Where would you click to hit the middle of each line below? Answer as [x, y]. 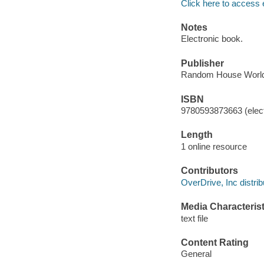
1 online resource [214, 146]
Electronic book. [212, 39]
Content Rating [214, 242]
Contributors [209, 171]
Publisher [202, 63]
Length [197, 135]
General [196, 254]
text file [194, 218]
